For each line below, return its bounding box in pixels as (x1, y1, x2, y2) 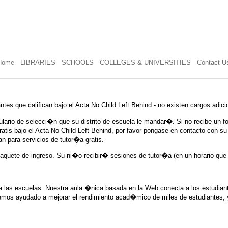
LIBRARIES (20, 59, 55, 66)
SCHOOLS (61, 59, 94, 66)
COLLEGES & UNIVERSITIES (99, 59, 191, 66)
